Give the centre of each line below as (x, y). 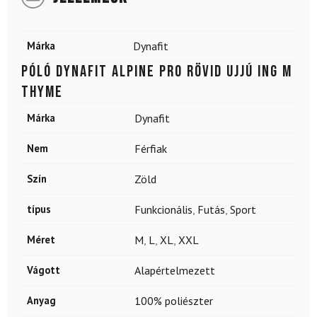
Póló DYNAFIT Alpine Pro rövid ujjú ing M (157, 72)
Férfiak (151, 149)
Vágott (44, 270)
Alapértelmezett (175, 271)
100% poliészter (174, 301)
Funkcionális (163, 210)
